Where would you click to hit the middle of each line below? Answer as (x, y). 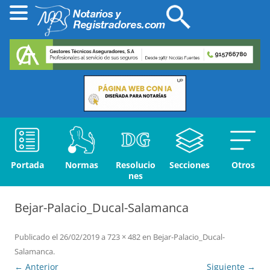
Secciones (190, 165)
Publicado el (36, 237)
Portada (27, 165)
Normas (81, 165)
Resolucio (136, 165)
